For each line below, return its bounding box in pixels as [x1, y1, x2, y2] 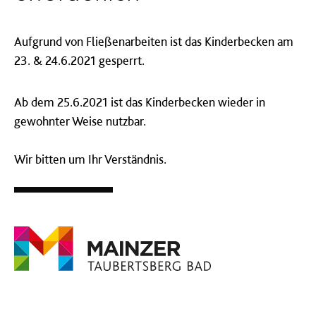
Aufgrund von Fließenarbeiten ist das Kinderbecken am [14, 34, 293, 49]
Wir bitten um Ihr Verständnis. [14, 152, 166, 166]
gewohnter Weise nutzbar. [14, 114, 149, 128]
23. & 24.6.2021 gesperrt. [14, 53, 147, 68]
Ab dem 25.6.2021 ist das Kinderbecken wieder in [14, 95, 265, 109]
